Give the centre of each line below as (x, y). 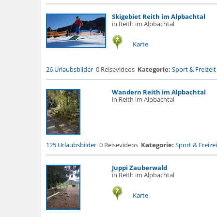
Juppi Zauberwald (139, 168)
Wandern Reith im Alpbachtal (159, 92)
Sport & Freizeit (194, 69)
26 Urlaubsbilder (69, 69)
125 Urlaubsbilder (71, 145)
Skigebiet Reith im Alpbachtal (158, 16)
